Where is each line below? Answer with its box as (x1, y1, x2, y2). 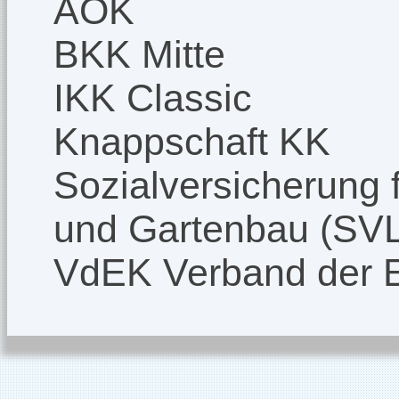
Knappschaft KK (53, 120, 330, 164)
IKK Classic (53, 77, 252, 120)
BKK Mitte (53, 33, 225, 77)
